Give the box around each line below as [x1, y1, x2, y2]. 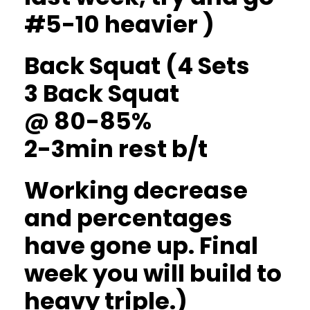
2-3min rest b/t [24, 132, 208, 165]
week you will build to [24, 257, 282, 290]
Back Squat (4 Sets [24, 49, 250, 82]
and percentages [24, 201, 232, 235]
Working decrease [24, 174, 248, 207]
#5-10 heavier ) [24, 8, 215, 41]
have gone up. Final [24, 229, 258, 262]
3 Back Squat [24, 77, 179, 110]
